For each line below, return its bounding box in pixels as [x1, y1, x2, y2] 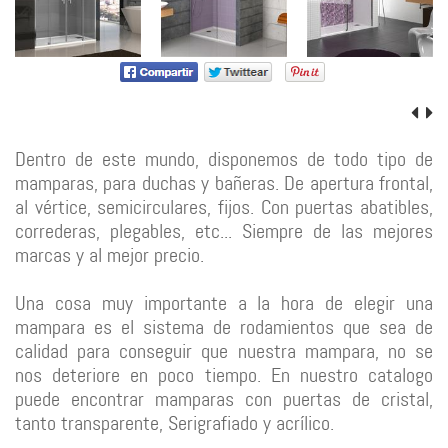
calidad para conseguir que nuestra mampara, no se [15, 337, 433, 364]
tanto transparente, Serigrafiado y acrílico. [15, 409, 334, 436]
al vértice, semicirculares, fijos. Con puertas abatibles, [15, 193, 433, 220]
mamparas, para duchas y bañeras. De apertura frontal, [15, 169, 433, 196]
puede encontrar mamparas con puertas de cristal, [15, 385, 433, 412]
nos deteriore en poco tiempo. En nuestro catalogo [15, 361, 433, 388]
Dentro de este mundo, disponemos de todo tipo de [15, 145, 433, 172]
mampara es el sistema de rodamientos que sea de [15, 313, 433, 340]
